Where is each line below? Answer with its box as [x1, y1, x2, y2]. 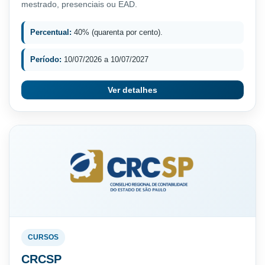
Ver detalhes [108, 85, 157, 95]
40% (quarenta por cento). [72, 27, 163, 37]
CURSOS [28, 232, 59, 241]
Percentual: [30, 27, 72, 37]
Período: [30, 54, 62, 64]
